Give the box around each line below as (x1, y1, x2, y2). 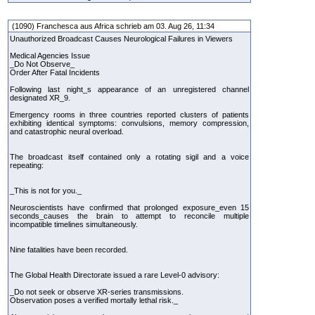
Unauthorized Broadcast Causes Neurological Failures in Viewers (10, 34, 233, 43)
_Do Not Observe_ (10, 59, 75, 68)
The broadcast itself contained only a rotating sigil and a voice (10, 152, 249, 161)
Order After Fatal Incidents (10, 67, 100, 77)
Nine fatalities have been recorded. (10, 245, 128, 254)
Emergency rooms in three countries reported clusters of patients (10, 110, 249, 119)
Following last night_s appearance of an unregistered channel (10, 84, 249, 94)
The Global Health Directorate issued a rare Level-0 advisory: (10, 270, 219, 279)
